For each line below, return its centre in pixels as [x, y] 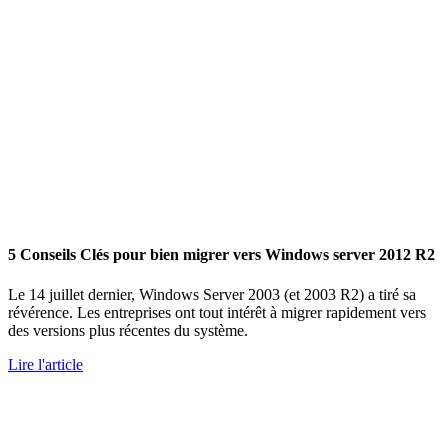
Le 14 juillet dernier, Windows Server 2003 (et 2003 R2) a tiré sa [212, 294]
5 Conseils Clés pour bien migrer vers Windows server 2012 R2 [221, 255]
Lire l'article [45, 364]
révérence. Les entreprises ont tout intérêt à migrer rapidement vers [217, 312]
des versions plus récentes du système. [128, 330]
